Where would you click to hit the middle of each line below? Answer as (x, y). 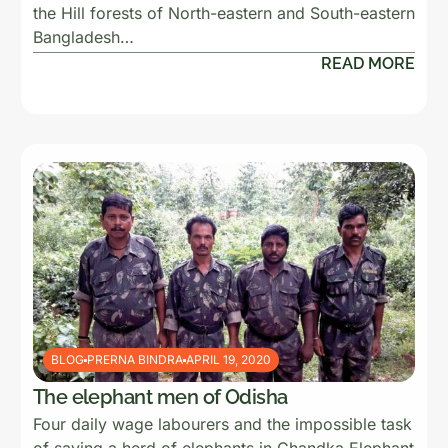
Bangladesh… (83, 37)
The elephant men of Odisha (160, 397)
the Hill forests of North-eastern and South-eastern (223, 13)
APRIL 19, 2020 (228, 359)
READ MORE (368, 63)
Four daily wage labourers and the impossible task (222, 424)
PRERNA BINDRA (134, 359)
